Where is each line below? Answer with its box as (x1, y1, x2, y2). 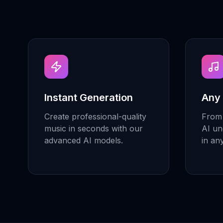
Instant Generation (44, 92, 133, 104)
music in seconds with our (44, 123, 143, 133)
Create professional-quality (44, 111, 146, 121)
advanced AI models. (44, 135, 123, 145)
